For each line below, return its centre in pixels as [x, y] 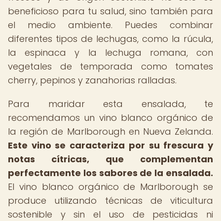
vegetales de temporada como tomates [110, 66]
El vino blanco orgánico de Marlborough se [110, 187]
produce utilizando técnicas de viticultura [110, 201]
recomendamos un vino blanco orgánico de [110, 118]
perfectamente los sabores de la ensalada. [110, 173]
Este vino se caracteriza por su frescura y [110, 145]
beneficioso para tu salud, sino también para [110, 11]
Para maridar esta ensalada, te [110, 104]
